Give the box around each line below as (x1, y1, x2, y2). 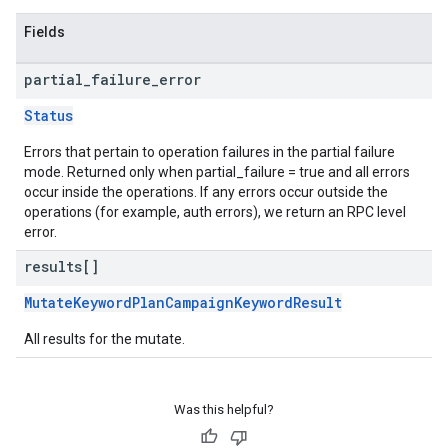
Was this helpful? (174, 402, 274, 417)
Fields (24, 24, 65, 40)
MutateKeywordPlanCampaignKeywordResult (24, 293, 342, 312)
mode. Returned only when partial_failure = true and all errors (24, 164, 410, 180)
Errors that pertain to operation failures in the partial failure (24, 144, 395, 160)
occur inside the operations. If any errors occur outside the (24, 184, 388, 200)
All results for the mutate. (24, 331, 185, 347)
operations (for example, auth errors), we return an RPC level (24, 204, 406, 220)
